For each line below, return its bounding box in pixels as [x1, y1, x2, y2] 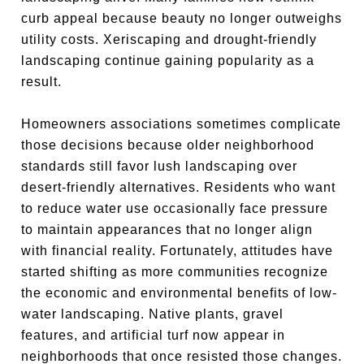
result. [21, 75, 63, 89]
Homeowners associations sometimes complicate [21, 117, 342, 131]
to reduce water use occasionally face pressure [21, 201, 329, 215]
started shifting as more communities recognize [21, 265, 329, 279]
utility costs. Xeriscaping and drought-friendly [21, 32, 318, 46]
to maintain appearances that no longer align [21, 223, 314, 236]
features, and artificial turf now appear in [21, 328, 286, 342]
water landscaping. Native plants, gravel [21, 307, 284, 321]
